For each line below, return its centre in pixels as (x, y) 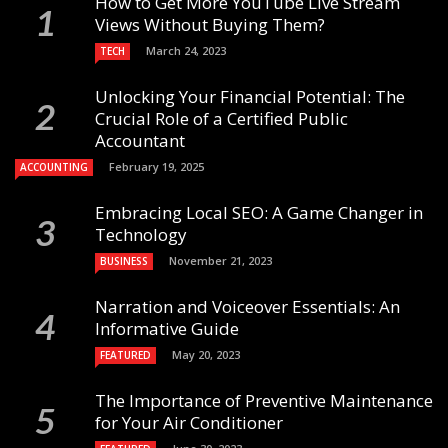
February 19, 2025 (156, 166)
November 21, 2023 (220, 260)
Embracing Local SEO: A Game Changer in (259, 212)
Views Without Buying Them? (210, 24)
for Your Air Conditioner (189, 422)
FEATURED (125, 354)
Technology (141, 234)
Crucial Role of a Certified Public (221, 118)
